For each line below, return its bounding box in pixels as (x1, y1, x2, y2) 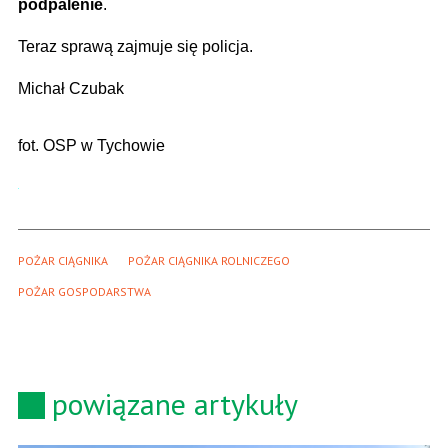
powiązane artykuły (52, 384, 298, 424)
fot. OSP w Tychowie (18, 137, 165, 155)
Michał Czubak (18, 80, 124, 98)
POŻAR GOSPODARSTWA (18, 284, 151, 300)
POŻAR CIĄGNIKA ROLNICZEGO (128, 253, 290, 269)
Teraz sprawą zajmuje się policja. (18, 38, 253, 56)
